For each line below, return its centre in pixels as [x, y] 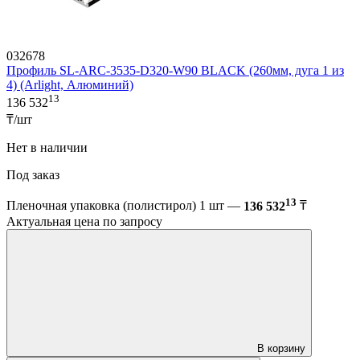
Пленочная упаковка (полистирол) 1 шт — [125, 206]
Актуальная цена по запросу [84, 221]
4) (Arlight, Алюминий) [70, 85]
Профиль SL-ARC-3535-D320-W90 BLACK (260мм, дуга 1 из [175, 71]
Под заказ [35, 175]
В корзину [281, 348]
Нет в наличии [49, 148]
